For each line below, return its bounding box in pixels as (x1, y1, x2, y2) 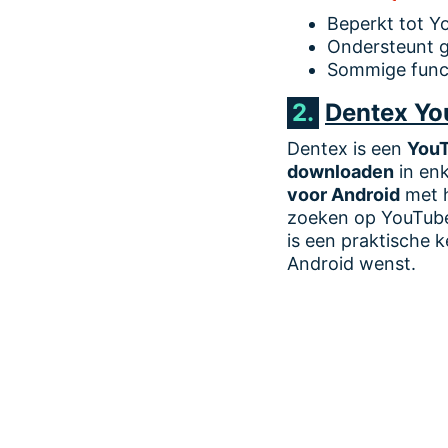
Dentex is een (287, 137, 407, 159)
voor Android (287, 183, 400, 205)
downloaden (287, 160, 394, 182)
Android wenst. (287, 252, 416, 274)
